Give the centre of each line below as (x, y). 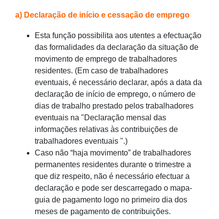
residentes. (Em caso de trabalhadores (101, 71)
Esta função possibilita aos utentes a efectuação (118, 36)
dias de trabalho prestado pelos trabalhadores (114, 106)
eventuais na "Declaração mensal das (100, 118)
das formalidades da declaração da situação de (117, 47)
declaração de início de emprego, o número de (115, 94)
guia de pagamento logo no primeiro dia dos (111, 200)
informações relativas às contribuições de (106, 130)
